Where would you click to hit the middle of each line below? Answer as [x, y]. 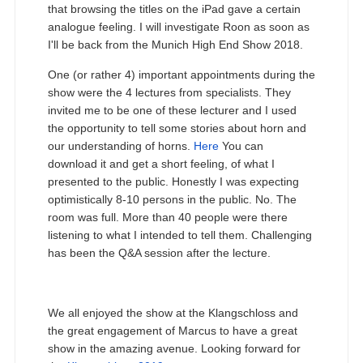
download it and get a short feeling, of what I [161, 164]
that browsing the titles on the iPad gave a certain [174, 9]
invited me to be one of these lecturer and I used [172, 111]
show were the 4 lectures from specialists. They [169, 93]
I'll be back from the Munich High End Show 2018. [175, 45]
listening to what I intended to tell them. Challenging [179, 235]
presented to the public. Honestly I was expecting [173, 182]
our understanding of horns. [120, 146]
